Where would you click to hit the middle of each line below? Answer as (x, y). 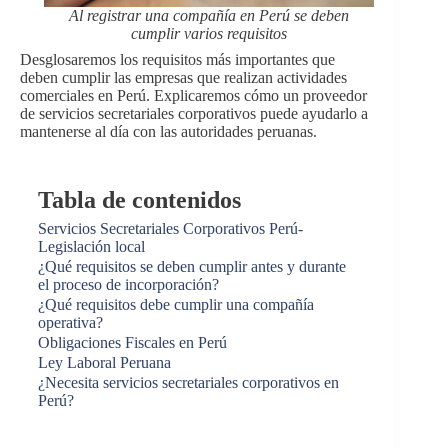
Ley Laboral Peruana (104, 362)
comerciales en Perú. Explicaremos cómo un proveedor (193, 95)
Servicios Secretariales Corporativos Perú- (170, 228)
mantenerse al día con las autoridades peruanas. (168, 131)
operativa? (70, 322)
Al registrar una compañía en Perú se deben (209, 15)
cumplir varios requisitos (209, 33)
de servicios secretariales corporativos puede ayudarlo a (194, 113)
